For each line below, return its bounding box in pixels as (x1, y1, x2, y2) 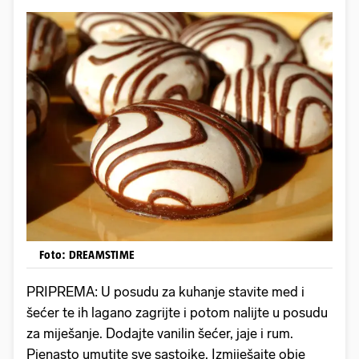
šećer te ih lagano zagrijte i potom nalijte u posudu (26, 304, 328, 321)
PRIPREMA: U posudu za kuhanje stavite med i (26, 283, 305, 300)
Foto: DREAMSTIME (39, 247, 135, 261)
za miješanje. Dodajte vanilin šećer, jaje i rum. (26, 325, 293, 341)
